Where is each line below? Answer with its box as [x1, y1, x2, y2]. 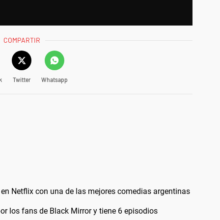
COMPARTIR [3, 36, 41, 45]
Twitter [12, 76, 30, 83]
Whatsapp [41, 76, 68, 83]
